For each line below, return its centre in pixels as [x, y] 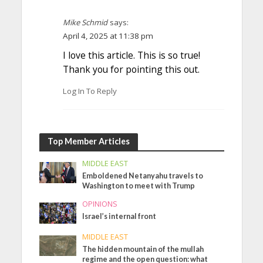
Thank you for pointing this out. [131, 69]
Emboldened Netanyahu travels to [143, 176]
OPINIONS [100, 204]
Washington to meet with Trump [139, 186]
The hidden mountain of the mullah [143, 249]
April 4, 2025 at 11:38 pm [108, 36]
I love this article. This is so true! [131, 55]
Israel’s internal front [119, 216]
